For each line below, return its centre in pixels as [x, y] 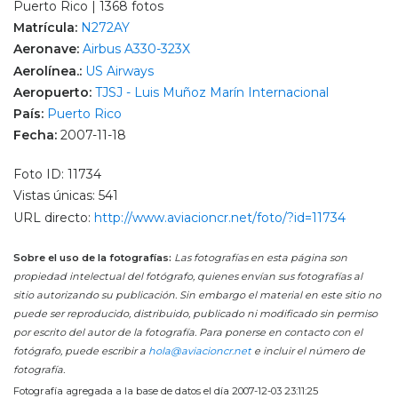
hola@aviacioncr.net [200, 350]
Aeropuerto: [54, 92]
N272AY [105, 28]
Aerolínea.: [49, 71]
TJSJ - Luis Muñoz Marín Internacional [212, 92]
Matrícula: [47, 28]
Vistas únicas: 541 [66, 196]
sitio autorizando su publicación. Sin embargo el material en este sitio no [197, 295]
